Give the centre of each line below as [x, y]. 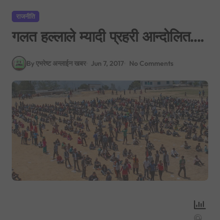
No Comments [151, 63]
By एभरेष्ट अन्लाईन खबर [56, 63]
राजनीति [26, 16]
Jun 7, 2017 [108, 63]
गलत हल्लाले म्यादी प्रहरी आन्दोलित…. [108, 36]
